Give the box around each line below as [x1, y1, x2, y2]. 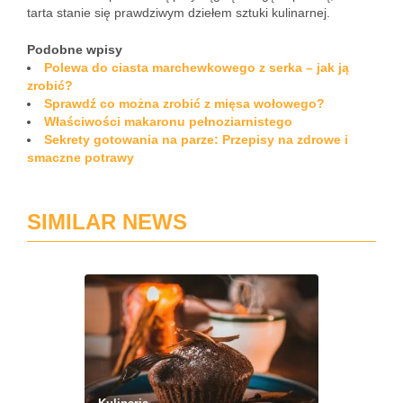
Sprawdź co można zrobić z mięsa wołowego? [44, 96, 325, 111]
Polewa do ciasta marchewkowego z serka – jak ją [44, 60, 349, 75]
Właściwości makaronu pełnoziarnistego [44, 114, 292, 129]
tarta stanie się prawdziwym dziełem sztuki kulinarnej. [27, 5, 330, 20]
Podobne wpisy [27, 42, 122, 57]
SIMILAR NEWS [27, 210, 187, 234]
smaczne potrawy [27, 150, 134, 165]
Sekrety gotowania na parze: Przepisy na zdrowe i [44, 132, 348, 147]
